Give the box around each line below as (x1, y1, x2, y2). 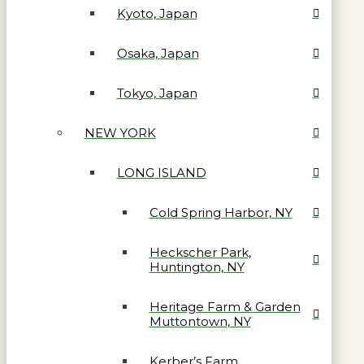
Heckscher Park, (149, 244, 251, 260)
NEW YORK (84, 124, 156, 141)
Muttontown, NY (149, 313, 251, 329)
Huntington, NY (149, 258, 245, 275)
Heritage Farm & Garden (149, 298, 301, 314)
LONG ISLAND (116, 164, 206, 180)
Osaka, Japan (116, 45, 199, 61)
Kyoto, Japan (116, 5, 197, 21)
